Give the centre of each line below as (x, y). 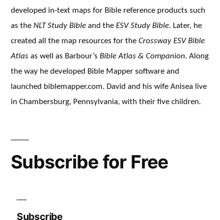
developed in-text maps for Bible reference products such (108, 10)
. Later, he (185, 25)
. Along (197, 56)
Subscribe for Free (90, 162)
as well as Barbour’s (64, 56)
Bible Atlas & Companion (142, 56)
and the (101, 25)
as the (22, 25)
